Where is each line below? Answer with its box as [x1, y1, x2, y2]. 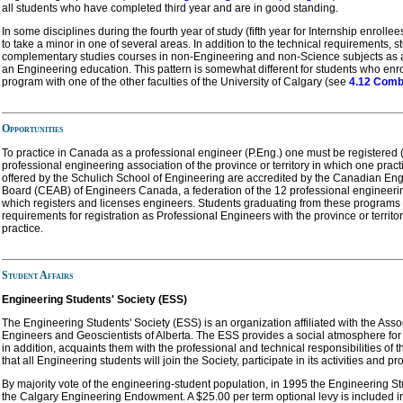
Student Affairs [2, 268, 73, 282]
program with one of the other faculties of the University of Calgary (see [2, 75, 349, 88]
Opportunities [2, 121, 63, 135]
